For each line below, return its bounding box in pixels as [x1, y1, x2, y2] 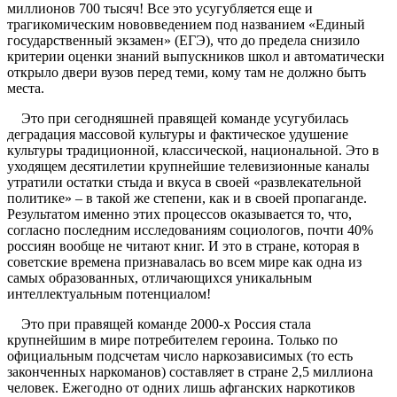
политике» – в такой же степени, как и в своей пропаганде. [7, 191, 367, 206]
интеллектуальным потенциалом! [7, 286, 214, 302]
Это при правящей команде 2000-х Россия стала [7, 316, 311, 332]
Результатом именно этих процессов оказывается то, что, [7, 206, 352, 222]
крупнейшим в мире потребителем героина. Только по [7, 332, 338, 348]
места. [7, 81, 48, 97]
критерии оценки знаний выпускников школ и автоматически [7, 49, 385, 65]
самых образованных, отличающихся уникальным [7, 270, 312, 286]
